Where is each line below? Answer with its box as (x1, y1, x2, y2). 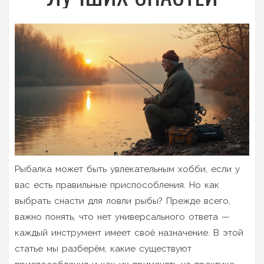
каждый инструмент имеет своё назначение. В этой (15, 227, 243, 238)
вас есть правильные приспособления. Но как (15, 179, 219, 190)
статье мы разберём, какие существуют (15, 243, 192, 254)
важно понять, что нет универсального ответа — (15, 211, 230, 222)
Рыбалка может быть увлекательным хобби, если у (15, 163, 240, 174)
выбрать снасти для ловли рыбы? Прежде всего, (15, 195, 230, 206)
